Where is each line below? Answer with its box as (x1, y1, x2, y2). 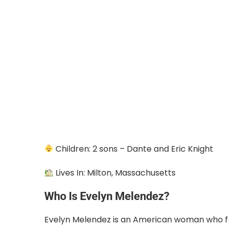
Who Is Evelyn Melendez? (44, 189, 169, 203)
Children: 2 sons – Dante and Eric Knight (53, 142, 214, 155)
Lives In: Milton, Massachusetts (53, 166, 176, 179)
